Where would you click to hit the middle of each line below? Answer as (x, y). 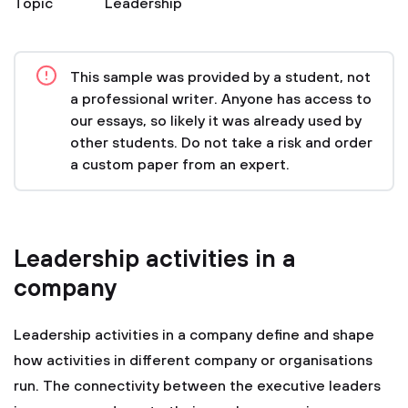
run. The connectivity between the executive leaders (197, 386)
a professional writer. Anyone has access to (221, 99)
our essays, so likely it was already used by (216, 121)
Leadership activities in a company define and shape (194, 335)
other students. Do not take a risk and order (221, 143)
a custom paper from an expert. (180, 165)
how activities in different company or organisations (193, 361)
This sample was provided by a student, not (220, 77)
